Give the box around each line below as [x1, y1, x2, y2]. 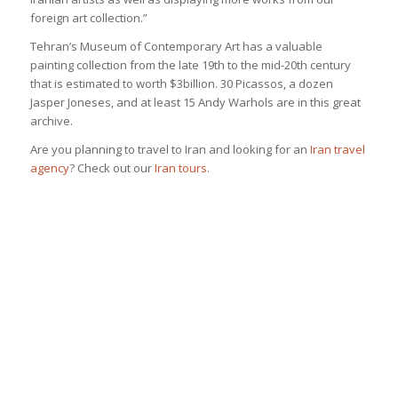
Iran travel [309, 141, 365, 158]
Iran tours [154, 160, 207, 177]
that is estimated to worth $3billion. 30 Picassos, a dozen [29, 75, 333, 92]
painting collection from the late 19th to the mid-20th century [29, 56, 351, 73]
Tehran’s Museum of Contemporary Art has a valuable [29, 37, 322, 54]
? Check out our [68, 160, 155, 177]
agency [29, 160, 69, 177]
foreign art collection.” [29, 9, 147, 26]
